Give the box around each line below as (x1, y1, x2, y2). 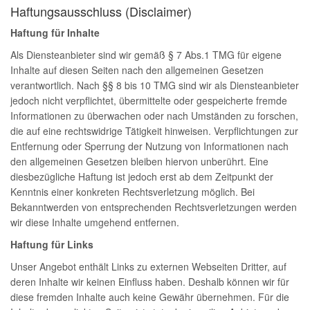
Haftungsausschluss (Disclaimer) (10, 2, 192, 20)
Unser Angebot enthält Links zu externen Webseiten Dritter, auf (10, 259, 286, 273)
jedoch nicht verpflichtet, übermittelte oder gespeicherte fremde (10, 93, 287, 107)
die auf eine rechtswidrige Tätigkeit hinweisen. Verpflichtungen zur (10, 124, 298, 138)
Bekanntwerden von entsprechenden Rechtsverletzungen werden (10, 200, 297, 214)
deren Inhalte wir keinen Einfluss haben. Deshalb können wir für (10, 275, 289, 289)
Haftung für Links (10, 237, 93, 251)
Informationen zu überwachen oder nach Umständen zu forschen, (10, 109, 298, 122)
